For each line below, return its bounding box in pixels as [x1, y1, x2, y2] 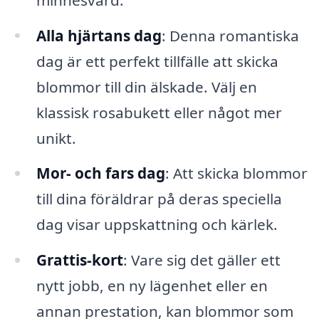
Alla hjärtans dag [36, 25, 162, 46]
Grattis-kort [36, 250, 123, 271]
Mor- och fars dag [36, 163, 165, 184]
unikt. [36, 127, 76, 148]
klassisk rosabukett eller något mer [36, 102, 282, 122]
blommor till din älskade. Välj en [36, 76, 257, 97]
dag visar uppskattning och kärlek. [36, 214, 278, 235]
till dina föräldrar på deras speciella [36, 189, 282, 209]
